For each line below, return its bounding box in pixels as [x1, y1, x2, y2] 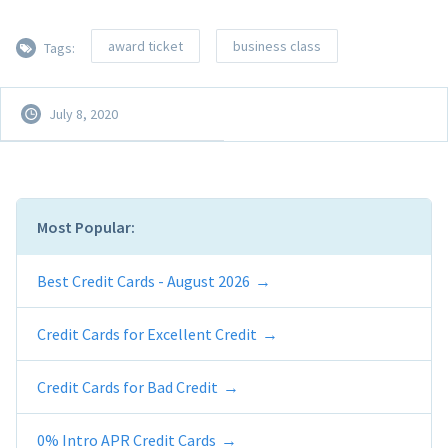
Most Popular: [37, 216, 135, 237]
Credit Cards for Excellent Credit [37, 323, 257, 344]
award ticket [108, 36, 183, 55]
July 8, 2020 [49, 104, 118, 123]
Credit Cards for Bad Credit [37, 376, 218, 397]
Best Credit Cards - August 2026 [37, 270, 250, 291]
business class [233, 36, 321, 55]
